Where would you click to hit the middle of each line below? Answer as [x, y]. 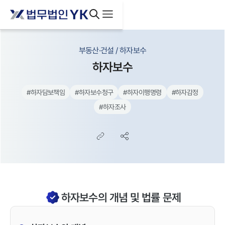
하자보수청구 [96, 92]
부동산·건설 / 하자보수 [113, 50]
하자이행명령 [144, 92]
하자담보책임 [48, 92]
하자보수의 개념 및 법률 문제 [121, 197]
